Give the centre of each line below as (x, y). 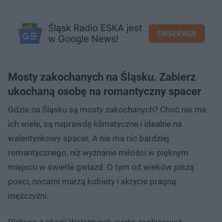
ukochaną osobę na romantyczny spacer (106, 91)
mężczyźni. (28, 195)
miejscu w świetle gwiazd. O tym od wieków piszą (101, 167)
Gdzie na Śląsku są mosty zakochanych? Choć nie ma (107, 109)
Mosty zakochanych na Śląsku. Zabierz (102, 77)
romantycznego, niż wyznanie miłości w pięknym (98, 152)
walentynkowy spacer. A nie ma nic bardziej (88, 138)
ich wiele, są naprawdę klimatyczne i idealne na (95, 124)
